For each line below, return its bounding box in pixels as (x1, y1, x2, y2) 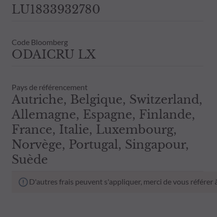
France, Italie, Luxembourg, (12, 122, 177, 137)
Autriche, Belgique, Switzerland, (12, 92, 202, 107)
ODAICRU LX (12, 47, 96, 62)
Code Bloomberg (12, 37, 68, 46)
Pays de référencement (12, 82, 88, 92)
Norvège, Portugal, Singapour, (12, 137, 189, 152)
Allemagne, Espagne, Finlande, (12, 107, 195, 122)
